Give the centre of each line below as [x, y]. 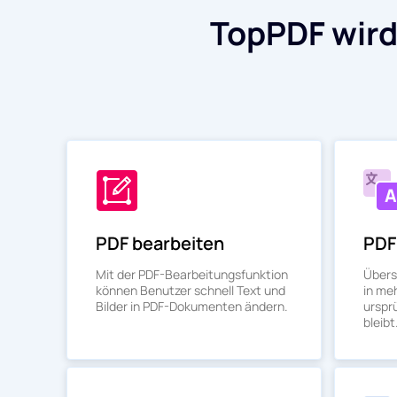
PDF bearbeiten [160, 243]
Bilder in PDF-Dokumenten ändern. [192, 306]
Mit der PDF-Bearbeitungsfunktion [192, 274]
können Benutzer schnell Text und [191, 290]
